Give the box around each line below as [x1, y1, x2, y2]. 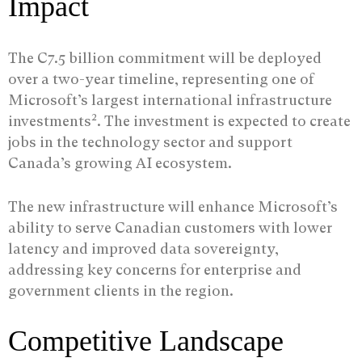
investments [8, 112, 91, 130]
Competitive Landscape [8, 325, 284, 358]
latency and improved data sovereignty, [8, 240, 279, 258]
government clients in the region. [8, 282, 234, 300]
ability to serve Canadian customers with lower [8, 219, 332, 237]
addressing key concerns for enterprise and [8, 261, 301, 279]
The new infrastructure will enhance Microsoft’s [8, 198, 338, 216]
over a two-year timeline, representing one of [8, 70, 314, 88]
